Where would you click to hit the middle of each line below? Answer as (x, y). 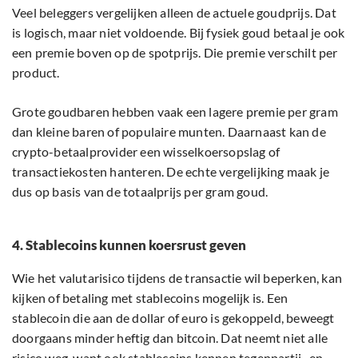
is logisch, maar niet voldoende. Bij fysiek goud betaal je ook (179, 33)
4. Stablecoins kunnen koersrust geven (129, 245)
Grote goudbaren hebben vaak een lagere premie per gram (175, 112)
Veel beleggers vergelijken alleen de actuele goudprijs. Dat (174, 13)
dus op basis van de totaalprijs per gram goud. (140, 192)
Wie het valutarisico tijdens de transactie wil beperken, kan (177, 278)
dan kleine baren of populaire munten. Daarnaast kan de (169, 132)
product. (37, 73)
